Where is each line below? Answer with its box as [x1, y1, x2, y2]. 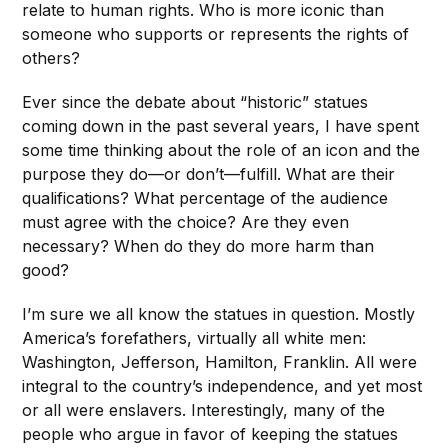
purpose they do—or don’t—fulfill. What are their [22, 164, 396, 185]
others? [22, 48, 81, 69]
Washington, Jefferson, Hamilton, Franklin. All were [22, 352, 418, 373]
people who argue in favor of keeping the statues [22, 424, 399, 445]
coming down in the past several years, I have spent [22, 116, 420, 137]
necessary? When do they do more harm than [22, 236, 375, 257]
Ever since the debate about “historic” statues [22, 92, 369, 113]
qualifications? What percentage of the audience [22, 188, 389, 209]
